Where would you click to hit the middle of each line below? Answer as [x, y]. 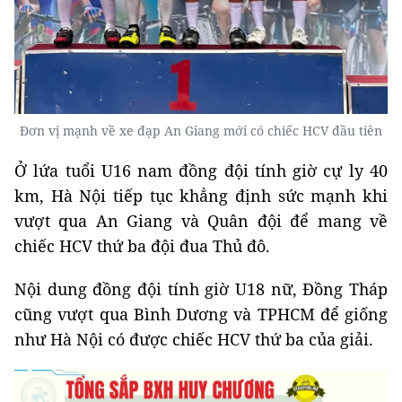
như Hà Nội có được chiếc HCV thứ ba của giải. [194, 340]
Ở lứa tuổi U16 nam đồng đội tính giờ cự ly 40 [201, 171]
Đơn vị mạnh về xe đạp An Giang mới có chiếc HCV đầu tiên [201, 131]
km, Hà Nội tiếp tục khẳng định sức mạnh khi [201, 196]
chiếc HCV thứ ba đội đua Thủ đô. [142, 246]
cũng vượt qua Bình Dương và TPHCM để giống [201, 315]
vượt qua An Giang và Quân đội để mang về [201, 221]
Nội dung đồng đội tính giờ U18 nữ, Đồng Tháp [201, 289]
